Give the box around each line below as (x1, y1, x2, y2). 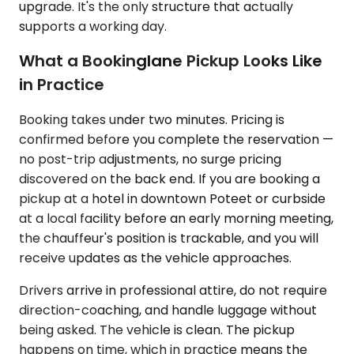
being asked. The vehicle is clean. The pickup (19, 320, 295, 339)
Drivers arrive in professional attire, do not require (19, 281, 327, 299)
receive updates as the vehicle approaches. (19, 248, 292, 267)
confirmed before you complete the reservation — (19, 130, 333, 149)
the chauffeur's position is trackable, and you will (19, 228, 318, 247)
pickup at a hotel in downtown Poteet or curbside (19, 189, 326, 208)
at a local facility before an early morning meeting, (19, 209, 333, 228)
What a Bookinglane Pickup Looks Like (19, 50, 322, 73)
